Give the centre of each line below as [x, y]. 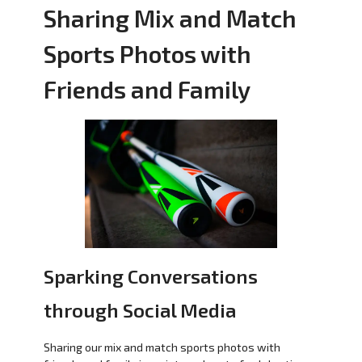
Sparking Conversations [150, 276]
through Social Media [139, 309]
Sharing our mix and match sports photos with [162, 347]
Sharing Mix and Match [170, 19]
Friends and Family [147, 90]
